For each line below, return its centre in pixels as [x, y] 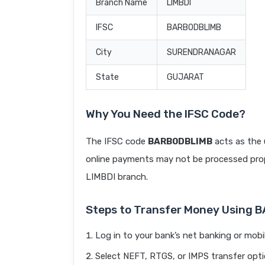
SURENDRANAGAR [201, 53]
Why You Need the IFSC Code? [166, 114]
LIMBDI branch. [117, 177]
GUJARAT [185, 77]
